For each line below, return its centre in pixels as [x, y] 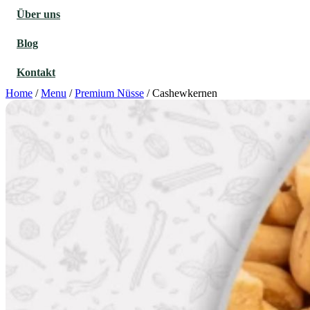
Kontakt [36, 72]
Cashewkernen [185, 93]
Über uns [38, 14]
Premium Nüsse [109, 93]
